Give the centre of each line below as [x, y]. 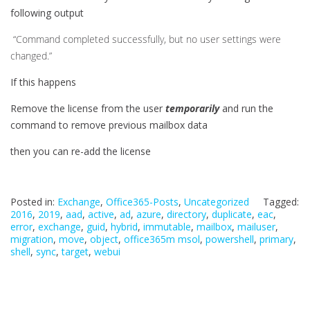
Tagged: [281, 202]
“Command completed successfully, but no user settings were [146, 39]
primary [276, 239]
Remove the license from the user [88, 109]
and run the [246, 109]
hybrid [124, 227]
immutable [167, 227]
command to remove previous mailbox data [109, 125]
